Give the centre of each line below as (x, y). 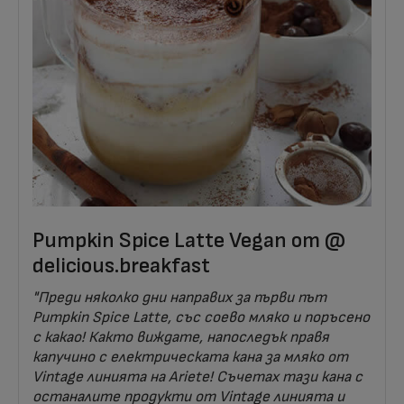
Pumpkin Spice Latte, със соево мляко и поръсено (201, 318)
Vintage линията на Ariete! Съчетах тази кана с (197, 377)
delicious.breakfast (121, 266)
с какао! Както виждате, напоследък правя (181, 338)
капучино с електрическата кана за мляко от (190, 358)
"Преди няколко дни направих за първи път (179, 298)
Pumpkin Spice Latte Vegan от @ (189, 241)
